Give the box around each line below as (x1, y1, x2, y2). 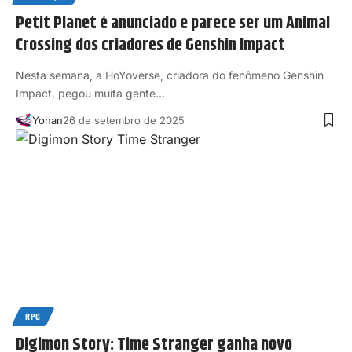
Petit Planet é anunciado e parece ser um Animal (16, 9, 330, 37)
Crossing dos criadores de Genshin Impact (16, 31, 285, 59)
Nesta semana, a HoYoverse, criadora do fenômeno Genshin (16, 68, 324, 82)
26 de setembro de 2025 (62, 113, 185, 126)
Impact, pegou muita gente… (16, 86, 165, 100)
